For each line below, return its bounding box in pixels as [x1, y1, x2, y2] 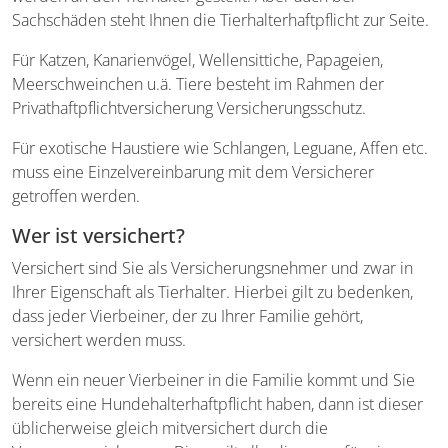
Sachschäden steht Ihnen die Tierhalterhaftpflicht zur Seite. [12, 8, 429, 31]
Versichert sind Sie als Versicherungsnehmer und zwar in [12, 256, 413, 279]
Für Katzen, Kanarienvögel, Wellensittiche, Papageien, [12, 48, 383, 71]
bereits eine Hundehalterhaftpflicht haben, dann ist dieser [12, 392, 423, 415]
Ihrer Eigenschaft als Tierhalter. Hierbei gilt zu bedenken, [12, 280, 413, 303]
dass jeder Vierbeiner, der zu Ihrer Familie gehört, [12, 304, 363, 327]
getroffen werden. [12, 184, 140, 207]
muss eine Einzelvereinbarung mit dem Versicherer [12, 160, 374, 183]
